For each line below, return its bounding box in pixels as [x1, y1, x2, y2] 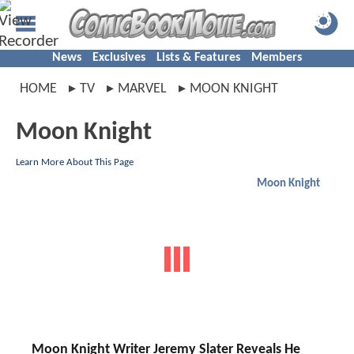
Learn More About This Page [16, 157, 134, 168]
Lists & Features [156, 51, 240, 64]
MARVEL [118, 81, 167, 96]
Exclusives [92, 51, 145, 64]
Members [251, 51, 302, 64]
